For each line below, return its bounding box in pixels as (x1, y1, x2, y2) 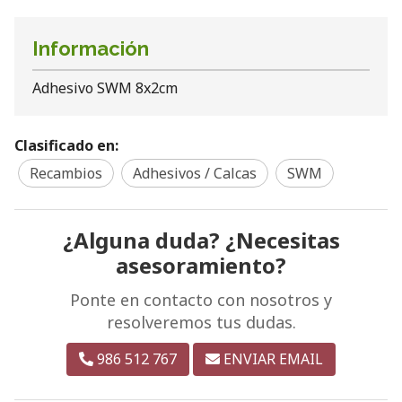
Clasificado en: (14, 135, 118, 155)
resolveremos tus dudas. (106, 310, 296, 333)
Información (32, 37, 149, 60)
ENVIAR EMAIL (223, 348, 323, 369)
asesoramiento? (116, 249, 286, 280)
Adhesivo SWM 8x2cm (32, 78, 178, 98)
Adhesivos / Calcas (133, 162, 257, 183)
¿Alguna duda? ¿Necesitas (62, 224, 340, 255)
